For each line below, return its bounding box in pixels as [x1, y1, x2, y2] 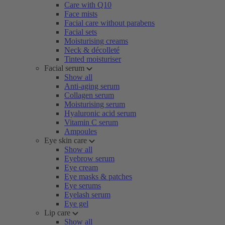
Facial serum [44, 64, 84, 72]
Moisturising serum [64, 100, 125, 108]
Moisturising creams [64, 37, 128, 45]
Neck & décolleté [64, 46, 120, 54]
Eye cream [64, 163, 98, 172]
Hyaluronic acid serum [64, 109, 136, 118]
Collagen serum [64, 91, 114, 99]
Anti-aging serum [64, 82, 120, 90]
